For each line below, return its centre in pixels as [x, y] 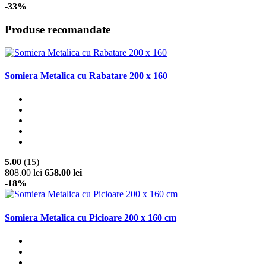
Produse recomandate [58, 30]
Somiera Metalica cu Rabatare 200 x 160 [86, 76]
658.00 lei [63, 173]
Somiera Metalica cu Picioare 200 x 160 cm [91, 217]
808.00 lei [23, 173]
